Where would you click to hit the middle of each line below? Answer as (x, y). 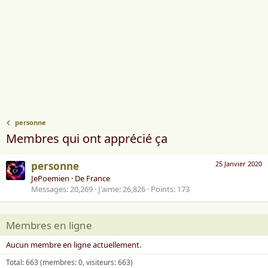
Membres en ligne (49, 226)
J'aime (109, 189)
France (98, 179)
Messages (49, 189)
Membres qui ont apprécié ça (87, 138)
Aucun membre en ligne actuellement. (74, 245)
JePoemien (50, 179)
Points (162, 189)
